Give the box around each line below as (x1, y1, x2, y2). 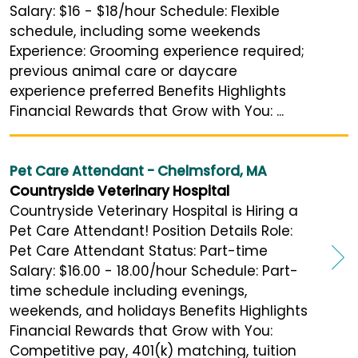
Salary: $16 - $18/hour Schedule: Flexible (10, 2, 280, 22)
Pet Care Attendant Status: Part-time (10, 241, 268, 261)
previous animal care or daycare (10, 62, 237, 82)
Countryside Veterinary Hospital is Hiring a (10, 201, 298, 221)
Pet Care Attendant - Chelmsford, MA (10, 161, 267, 181)
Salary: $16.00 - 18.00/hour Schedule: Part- (10, 261, 298, 281)
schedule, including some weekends (10, 22, 261, 42)
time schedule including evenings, (10, 281, 247, 301)
